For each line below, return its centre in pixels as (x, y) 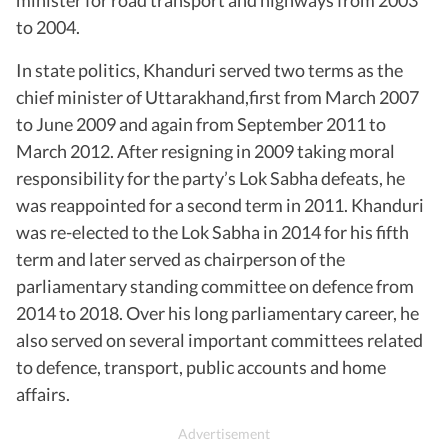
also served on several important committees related (219, 339)
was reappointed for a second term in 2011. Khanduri (220, 204)
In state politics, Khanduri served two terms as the (209, 69)
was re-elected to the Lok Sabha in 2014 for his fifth (212, 231)
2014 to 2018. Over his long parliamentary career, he (217, 312)
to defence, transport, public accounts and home (201, 366)
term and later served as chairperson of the (180, 258)
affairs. (43, 393)
